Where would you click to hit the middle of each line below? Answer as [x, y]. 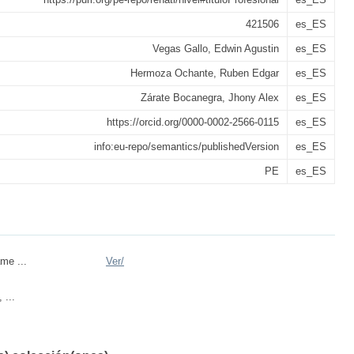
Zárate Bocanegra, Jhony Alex [210, 98]
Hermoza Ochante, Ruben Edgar [205, 73]
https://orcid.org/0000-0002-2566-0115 [193, 122]
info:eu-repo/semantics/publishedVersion [186, 147]
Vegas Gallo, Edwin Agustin [216, 49]
